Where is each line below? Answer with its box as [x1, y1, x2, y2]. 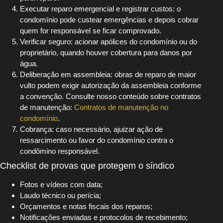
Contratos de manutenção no [74, 103, 168, 112]
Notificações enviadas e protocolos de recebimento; [20, 213, 188, 222]
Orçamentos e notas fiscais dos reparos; [20, 202, 152, 211]
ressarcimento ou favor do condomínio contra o [20, 136, 173, 145]
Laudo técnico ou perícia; [20, 191, 101, 200]
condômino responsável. [20, 147, 100, 156]
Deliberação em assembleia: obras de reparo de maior [20, 70, 196, 79]
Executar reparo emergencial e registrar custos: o [20, 4, 181, 13]
